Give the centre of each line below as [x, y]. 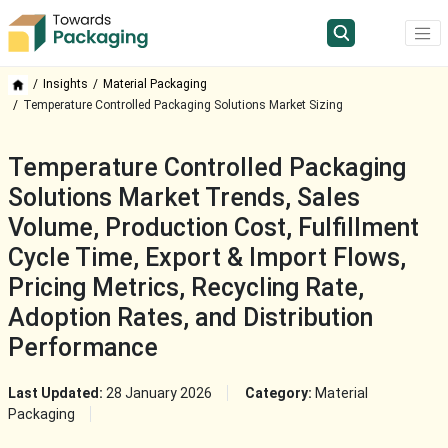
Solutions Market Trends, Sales [183, 198]
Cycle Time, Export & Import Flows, [206, 258]
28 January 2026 [158, 393]
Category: [279, 393]
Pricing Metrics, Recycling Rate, [185, 288]
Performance [82, 348]
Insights [65, 84]
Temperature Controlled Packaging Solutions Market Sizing [182, 105]
